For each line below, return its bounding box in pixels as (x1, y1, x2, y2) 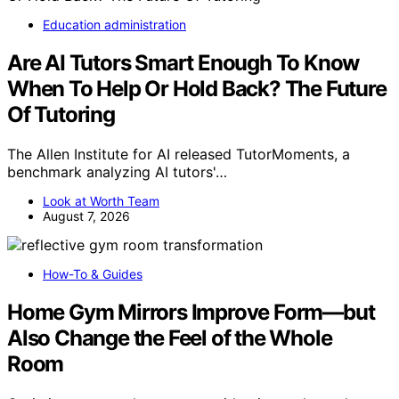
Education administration (43, 17, 186, 33)
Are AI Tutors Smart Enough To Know (7, 50, 360, 77)
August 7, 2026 (43, 208, 130, 224)
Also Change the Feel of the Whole (7, 324, 332, 351)
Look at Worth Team (43, 192, 159, 208)
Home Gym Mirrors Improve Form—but (7, 298, 375, 325)
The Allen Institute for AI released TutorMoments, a (7, 144, 350, 163)
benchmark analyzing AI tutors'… (7, 162, 227, 181)
